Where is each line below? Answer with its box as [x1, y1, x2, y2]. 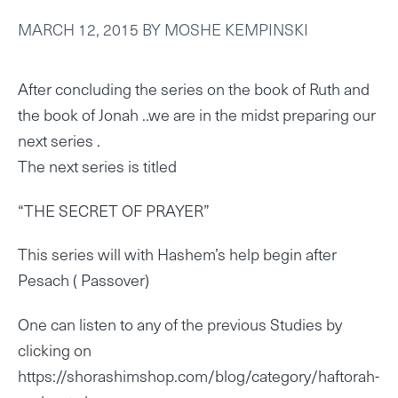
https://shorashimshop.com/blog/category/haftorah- [18, 363, 379, 388]
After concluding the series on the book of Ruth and [18, 76, 370, 100]
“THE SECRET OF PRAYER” [18, 197, 210, 222]
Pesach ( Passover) [18, 267, 149, 292]
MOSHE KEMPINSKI [164, 17, 308, 41]
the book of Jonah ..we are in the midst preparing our [18, 102, 376, 126]
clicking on [18, 338, 92, 362]
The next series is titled [18, 154, 177, 178]
